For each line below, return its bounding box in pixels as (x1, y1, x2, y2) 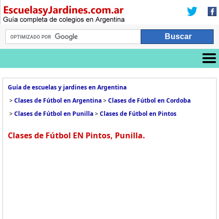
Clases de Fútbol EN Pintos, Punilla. (8, 130, 145, 141)
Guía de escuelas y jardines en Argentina (8, 83, 127, 91)
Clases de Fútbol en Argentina (14, 96, 102, 105)
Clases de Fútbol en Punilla (14, 109, 93, 118)
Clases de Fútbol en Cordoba (108, 96, 191, 105)
